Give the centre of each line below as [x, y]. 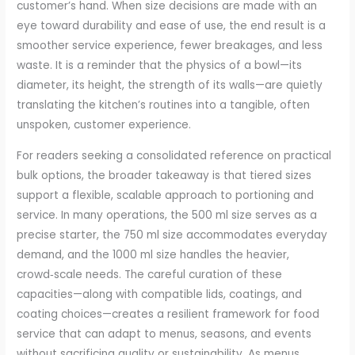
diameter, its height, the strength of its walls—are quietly [170, 85]
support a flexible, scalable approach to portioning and [166, 195]
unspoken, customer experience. [104, 124]
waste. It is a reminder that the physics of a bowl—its [160, 65]
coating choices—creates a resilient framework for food [168, 314]
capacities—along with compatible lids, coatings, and [160, 294]
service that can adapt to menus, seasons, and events [164, 334]
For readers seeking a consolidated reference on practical [174, 155]
